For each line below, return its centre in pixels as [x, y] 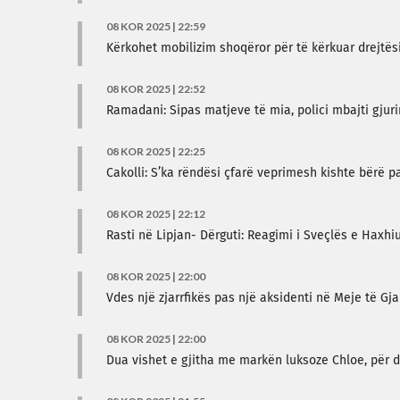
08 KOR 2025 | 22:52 [156, 89]
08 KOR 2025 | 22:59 [156, 26]
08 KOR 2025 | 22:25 [156, 151]
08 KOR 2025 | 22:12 [156, 214]
